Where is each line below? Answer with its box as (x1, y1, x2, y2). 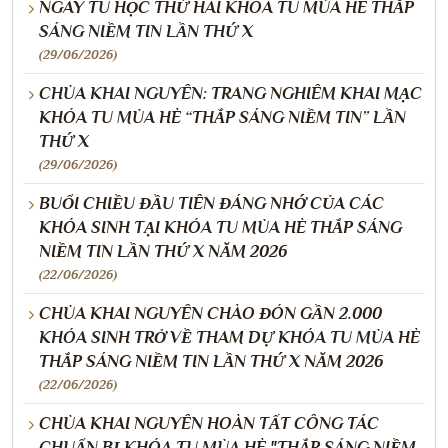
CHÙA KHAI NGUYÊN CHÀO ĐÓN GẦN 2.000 (39, 303, 382, 323)
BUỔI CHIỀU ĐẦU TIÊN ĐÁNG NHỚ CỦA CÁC (39, 193, 384, 213)
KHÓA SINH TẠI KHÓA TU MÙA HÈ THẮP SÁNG (39, 217, 402, 237)
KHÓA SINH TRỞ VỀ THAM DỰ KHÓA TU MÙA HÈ (39, 327, 420, 347)
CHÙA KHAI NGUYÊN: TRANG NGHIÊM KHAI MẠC (39, 83, 422, 103)
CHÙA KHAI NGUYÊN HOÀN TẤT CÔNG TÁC (39, 413, 379, 433)
